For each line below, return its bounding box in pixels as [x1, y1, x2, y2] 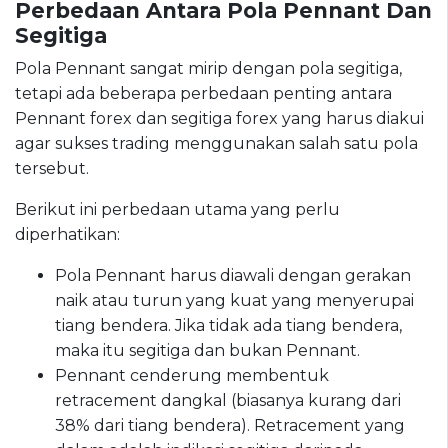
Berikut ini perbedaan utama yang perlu [15, 199, 340, 219]
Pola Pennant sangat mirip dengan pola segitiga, [15, 58, 402, 78]
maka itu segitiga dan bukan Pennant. [55, 340, 360, 360]
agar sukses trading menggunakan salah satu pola [15, 133, 418, 153]
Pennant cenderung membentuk [55, 365, 329, 385]
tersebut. [15, 158, 89, 178]
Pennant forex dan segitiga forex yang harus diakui [15, 108, 424, 128]
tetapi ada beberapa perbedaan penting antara [15, 83, 392, 103]
